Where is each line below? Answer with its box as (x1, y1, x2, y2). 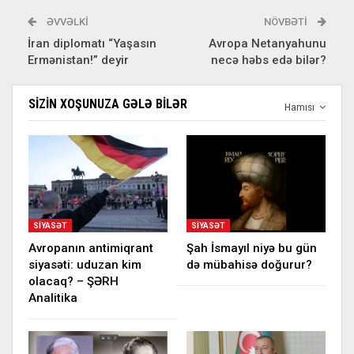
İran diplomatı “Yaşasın (28, 36, 156, 51)
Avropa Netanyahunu (209, 36, 326, 51)
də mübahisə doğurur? (186, 257, 312, 272)
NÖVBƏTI (264, 15, 310, 28)
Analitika (28, 290, 77, 305)
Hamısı (284, 100, 317, 113)
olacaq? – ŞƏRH (28, 273, 119, 288)
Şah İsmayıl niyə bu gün (186, 240, 317, 255)
